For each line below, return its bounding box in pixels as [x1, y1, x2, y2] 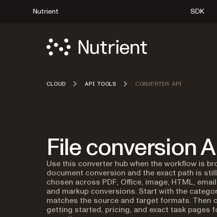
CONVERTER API [135, 81, 182, 87]
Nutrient [33, 7, 59, 16]
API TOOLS [85, 81, 116, 87]
